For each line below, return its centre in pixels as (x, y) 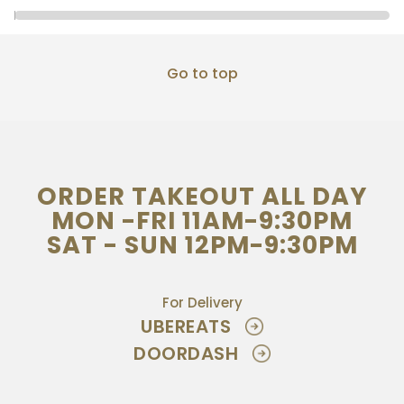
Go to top (202, 74)
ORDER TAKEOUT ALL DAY (202, 197)
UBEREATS (188, 327)
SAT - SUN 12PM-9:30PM (202, 245)
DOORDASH (188, 354)
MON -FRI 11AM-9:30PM (202, 221)
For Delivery (202, 303)
